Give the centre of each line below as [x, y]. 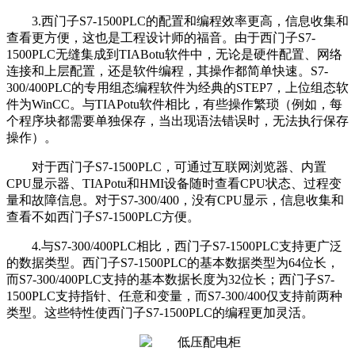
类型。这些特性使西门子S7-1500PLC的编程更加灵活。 [160, 313]
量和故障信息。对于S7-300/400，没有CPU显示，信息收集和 [175, 200]
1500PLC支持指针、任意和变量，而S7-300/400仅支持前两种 [174, 296]
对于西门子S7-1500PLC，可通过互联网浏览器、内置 [179, 167]
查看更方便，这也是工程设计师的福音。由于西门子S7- [161, 38]
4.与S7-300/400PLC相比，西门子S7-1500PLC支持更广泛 [187, 246]
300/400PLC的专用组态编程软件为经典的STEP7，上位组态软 [177, 88]
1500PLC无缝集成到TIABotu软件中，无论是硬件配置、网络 [174, 55]
